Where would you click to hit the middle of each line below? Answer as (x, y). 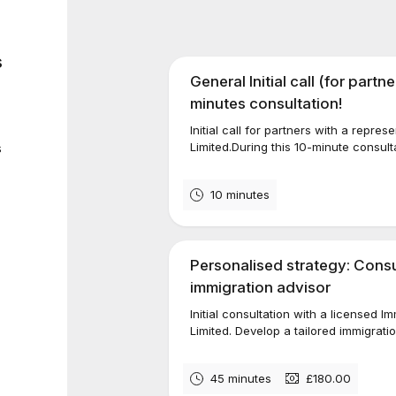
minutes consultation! (267, 103)
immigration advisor (261, 287)
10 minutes (240, 194)
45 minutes (241, 378)
